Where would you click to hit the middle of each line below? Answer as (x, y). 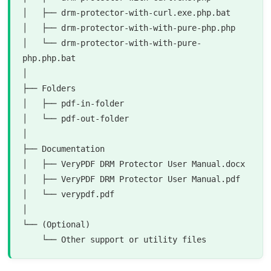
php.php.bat (49, 58)
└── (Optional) (57, 224)
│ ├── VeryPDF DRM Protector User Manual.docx (134, 164)
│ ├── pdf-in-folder (73, 103)
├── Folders (49, 88)
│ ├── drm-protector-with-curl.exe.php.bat (127, 13)
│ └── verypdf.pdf (69, 194)
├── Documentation (64, 149)
